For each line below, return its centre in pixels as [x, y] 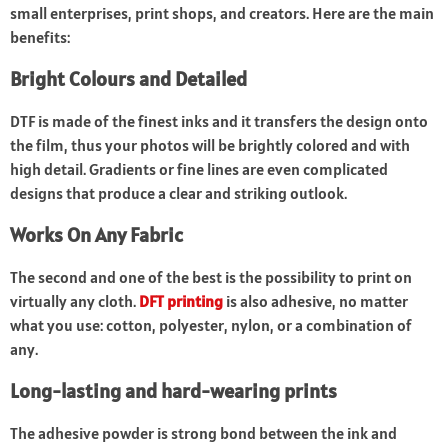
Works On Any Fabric [96, 235]
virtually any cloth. [74, 301]
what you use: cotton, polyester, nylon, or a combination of [211, 325]
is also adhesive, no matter [315, 301]
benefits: [40, 37]
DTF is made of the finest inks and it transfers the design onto [219, 121]
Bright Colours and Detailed [128, 79]
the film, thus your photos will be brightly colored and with [210, 145]
